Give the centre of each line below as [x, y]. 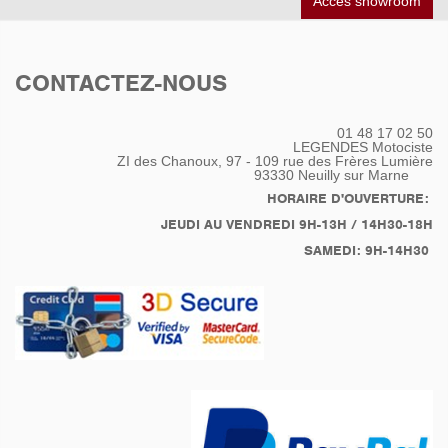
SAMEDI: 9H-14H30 [368, 250]
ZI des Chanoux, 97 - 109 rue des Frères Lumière [275, 160]
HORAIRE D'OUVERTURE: [350, 198]
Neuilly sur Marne [359, 174]
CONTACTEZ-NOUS [121, 83]
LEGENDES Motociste [363, 146]
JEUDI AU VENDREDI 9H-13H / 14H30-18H [297, 224]
